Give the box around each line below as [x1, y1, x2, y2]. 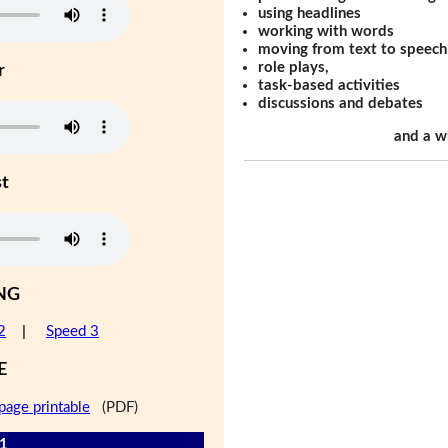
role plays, [258, 59, 330, 75]
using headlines [258, 5, 362, 21]
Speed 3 [46, 324, 99, 340]
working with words [258, 23, 395, 39]
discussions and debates [258, 95, 424, 111]
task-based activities [258, 77, 401, 93]
